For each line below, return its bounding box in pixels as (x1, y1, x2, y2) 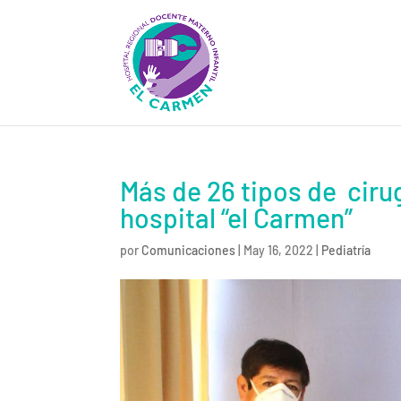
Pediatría (321, 243, 371, 258)
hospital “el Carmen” (120, 201, 354, 234)
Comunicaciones (141, 243, 236, 258)
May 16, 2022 (243, 243, 314, 258)
